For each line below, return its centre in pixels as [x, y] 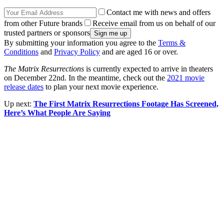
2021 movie [186, 78]
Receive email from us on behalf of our [154, 23]
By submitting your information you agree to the [81, 43]
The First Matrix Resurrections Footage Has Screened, [126, 104]
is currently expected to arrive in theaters [148, 69]
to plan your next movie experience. [101, 87]
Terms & [172, 43]
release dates [24, 87]
